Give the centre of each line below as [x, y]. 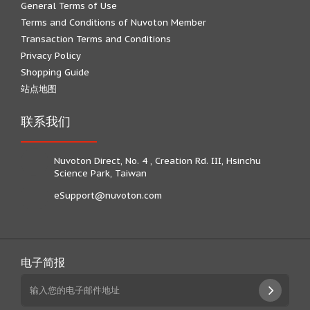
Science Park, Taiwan [100, 173]
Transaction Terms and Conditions [96, 39]
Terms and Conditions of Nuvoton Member [113, 22]
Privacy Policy [51, 56]
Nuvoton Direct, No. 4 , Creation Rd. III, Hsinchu [157, 161]
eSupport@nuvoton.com [108, 195]
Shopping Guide [55, 72]
